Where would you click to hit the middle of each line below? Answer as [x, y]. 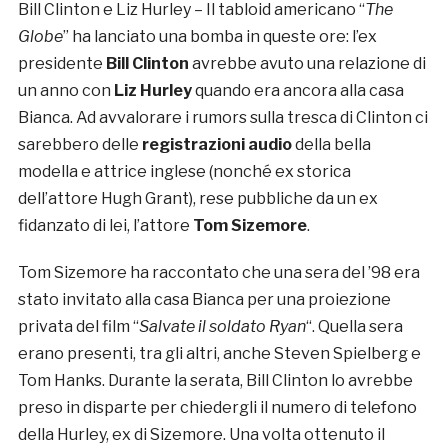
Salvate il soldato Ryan [222, 327]
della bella [331, 145]
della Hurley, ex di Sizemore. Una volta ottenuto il [201, 435]
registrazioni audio [216, 145]
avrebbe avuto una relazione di [307, 64]
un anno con [65, 91]
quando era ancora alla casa [297, 91]
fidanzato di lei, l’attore [105, 226]
